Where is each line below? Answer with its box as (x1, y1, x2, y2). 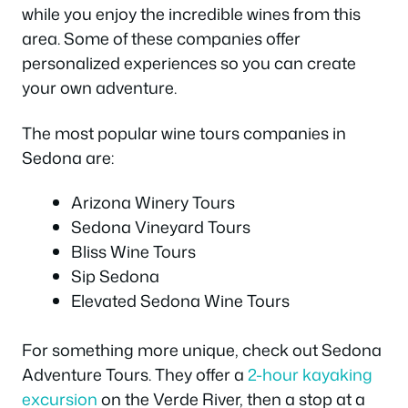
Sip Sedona (71, 264, 159, 289)
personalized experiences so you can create (22, 51, 356, 76)
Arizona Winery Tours (71, 190, 235, 215)
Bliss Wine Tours (71, 240, 196, 264)
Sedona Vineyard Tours (71, 215, 250, 240)
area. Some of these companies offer (22, 26, 301, 51)
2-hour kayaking (248, 362, 372, 387)
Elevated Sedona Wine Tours (71, 289, 290, 313)
